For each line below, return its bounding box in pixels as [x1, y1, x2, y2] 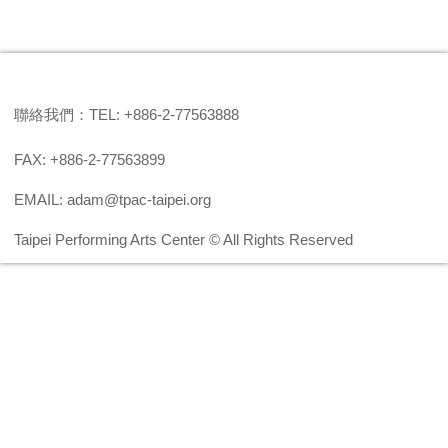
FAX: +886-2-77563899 [13, 152, 165, 168]
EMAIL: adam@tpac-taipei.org [13, 192, 211, 208]
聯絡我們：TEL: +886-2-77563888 [13, 107, 239, 123]
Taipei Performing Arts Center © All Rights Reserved [13, 232, 353, 248]
